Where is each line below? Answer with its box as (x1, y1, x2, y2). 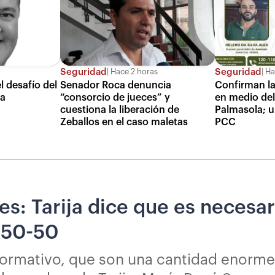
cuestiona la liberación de (60, 104, 180, 115)
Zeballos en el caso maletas (60, 117, 188, 127)
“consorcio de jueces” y (60, 92, 171, 103)
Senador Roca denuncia (60, 80, 172, 90)
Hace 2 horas (109, 68, 158, 76)
